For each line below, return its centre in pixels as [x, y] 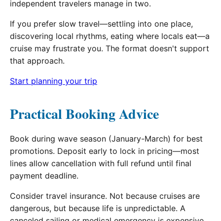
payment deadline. [44, 176]
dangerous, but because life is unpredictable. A [98, 208]
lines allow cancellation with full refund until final [101, 164]
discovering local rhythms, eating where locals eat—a [110, 36]
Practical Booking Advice [84, 114]
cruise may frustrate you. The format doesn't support [110, 49]
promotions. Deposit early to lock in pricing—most [105, 151]
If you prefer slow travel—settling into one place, [101, 24]
